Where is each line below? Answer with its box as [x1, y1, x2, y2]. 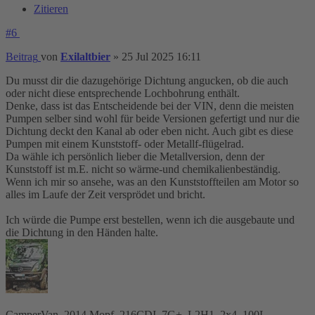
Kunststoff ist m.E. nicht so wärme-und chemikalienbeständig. [6, 162, 281, 175]
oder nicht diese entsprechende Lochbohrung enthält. [6, 86, 240, 99]
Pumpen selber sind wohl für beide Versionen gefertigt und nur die [6, 112, 300, 124]
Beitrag [6, 50, 38, 63]
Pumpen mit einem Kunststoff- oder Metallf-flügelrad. [6, 137, 244, 150]
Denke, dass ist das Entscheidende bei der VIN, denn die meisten [6, 99, 294, 112]
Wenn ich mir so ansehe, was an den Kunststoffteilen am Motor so [6, 175, 299, 188]
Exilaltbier [60, 50, 110, 63]
